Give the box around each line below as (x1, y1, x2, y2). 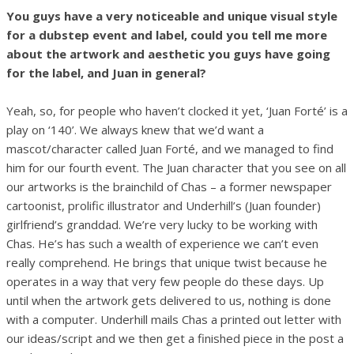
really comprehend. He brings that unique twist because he (6, 254, 327, 270)
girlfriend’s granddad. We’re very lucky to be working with (6, 216, 318, 232)
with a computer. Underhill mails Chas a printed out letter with (6, 311, 341, 327)
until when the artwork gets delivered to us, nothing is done (6, 292, 331, 308)
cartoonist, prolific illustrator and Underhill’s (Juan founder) (6, 197, 321, 213)
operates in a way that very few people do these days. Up (6, 273, 324, 289)
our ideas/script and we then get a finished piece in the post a (6, 330, 344, 346)
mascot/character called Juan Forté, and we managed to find (6, 140, 333, 156)
